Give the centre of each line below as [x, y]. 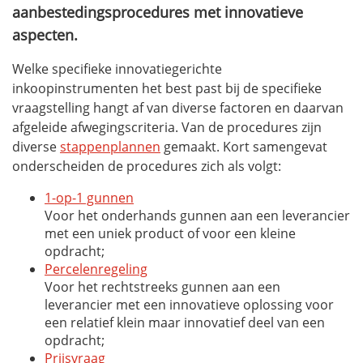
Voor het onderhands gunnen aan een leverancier [197, 215]
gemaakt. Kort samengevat [244, 146]
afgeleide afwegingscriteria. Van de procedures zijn [167, 127]
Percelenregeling [96, 269]
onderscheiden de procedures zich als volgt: [147, 166]
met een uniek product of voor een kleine [170, 233]
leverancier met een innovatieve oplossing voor [189, 304]
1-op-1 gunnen [89, 197]
